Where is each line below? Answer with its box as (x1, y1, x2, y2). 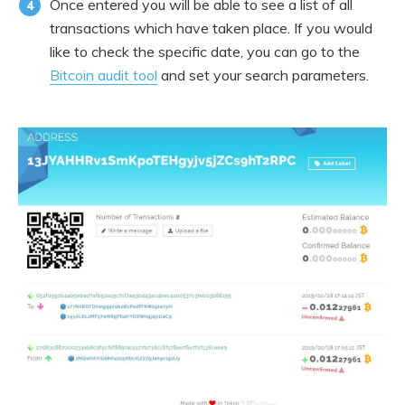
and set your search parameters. (157, 66, 369, 85)
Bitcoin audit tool (50, 66, 157, 85)
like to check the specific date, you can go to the (50, 42, 360, 61)
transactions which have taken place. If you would (50, 19, 372, 38)
